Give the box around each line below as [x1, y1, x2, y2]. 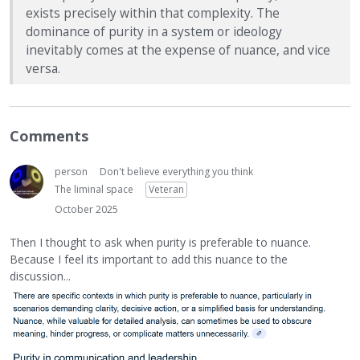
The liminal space [55, 182, 133, 197]
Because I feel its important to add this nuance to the [10, 251, 288, 267]
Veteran [149, 182, 184, 197]
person [55, 165, 88, 179]
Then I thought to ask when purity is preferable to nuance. [10, 234, 311, 250]
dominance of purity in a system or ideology [26, 22, 282, 40]
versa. [26, 59, 60, 77]
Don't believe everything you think [100, 165, 253, 179]
